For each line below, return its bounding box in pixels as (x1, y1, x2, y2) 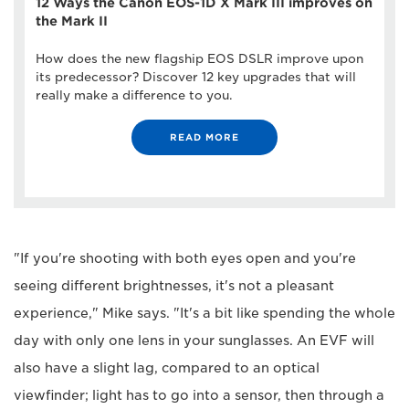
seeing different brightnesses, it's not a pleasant (14, 278, 334, 294)
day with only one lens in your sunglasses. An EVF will (14, 333, 374, 349)
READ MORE (170, 131, 239, 143)
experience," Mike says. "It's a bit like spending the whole (14, 306, 395, 321)
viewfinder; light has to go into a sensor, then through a (14, 388, 384, 404)
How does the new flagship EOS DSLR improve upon (36, 52, 363, 67)
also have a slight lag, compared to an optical (14, 361, 320, 376)
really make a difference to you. (36, 89, 233, 103)
